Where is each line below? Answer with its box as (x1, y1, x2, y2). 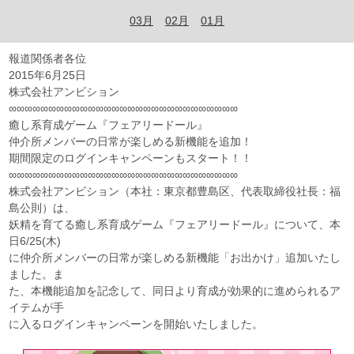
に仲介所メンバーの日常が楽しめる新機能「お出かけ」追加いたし (9, 251, 341, 265)
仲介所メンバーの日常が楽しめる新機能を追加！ (9, 135, 253, 149)
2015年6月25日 (9, 69, 87, 82)
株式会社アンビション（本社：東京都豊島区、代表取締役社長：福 (9, 185, 341, 198)
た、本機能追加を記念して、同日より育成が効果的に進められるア (9, 284, 341, 298)
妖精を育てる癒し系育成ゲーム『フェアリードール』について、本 (9, 218, 341, 232)
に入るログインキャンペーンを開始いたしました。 (9, 318, 264, 331)
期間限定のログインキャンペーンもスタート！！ (9, 152, 253, 165)
